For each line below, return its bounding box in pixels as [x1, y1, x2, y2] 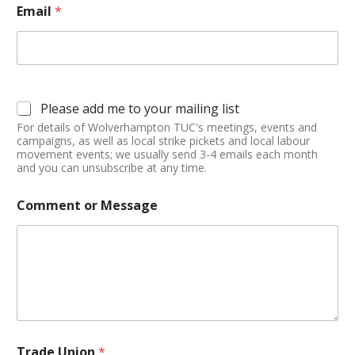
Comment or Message [17, 197, 158, 215]
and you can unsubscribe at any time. [17, 160, 207, 176]
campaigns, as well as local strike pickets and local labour [17, 133, 310, 149]
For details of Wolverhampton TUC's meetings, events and [17, 120, 317, 136]
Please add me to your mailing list [40, 100, 239, 118]
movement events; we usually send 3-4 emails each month [17, 147, 318, 162]
